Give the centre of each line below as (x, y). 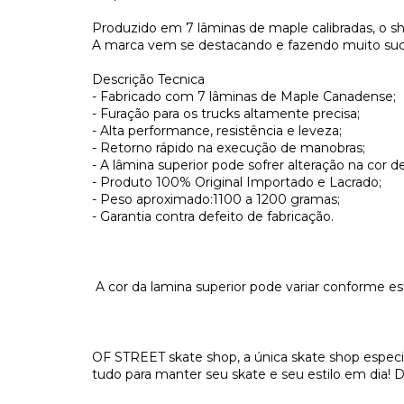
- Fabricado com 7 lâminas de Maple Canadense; (244, 96)
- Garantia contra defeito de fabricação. (213, 216)
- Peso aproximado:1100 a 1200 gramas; (216, 199)
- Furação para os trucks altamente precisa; (226, 114)
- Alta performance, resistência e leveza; (217, 131)
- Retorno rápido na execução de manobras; (229, 148)
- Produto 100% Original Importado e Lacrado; (237, 182)
